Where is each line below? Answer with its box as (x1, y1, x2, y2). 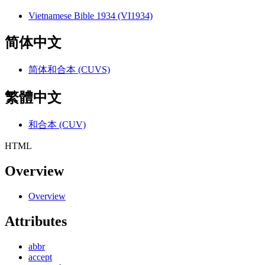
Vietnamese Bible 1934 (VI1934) (28, 11, 153, 21)
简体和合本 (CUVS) (28, 64, 110, 75)
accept (28, 251, 52, 262)
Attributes (5, 213, 67, 229)
